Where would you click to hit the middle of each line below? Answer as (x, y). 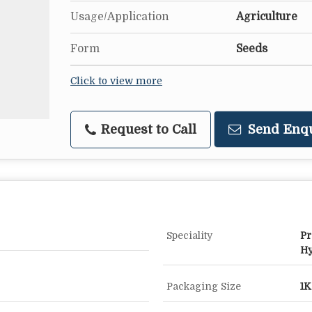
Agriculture (267, 17)
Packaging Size (204, 287)
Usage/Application (120, 17)
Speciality (189, 236)
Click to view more (116, 81)
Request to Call (147, 130)
